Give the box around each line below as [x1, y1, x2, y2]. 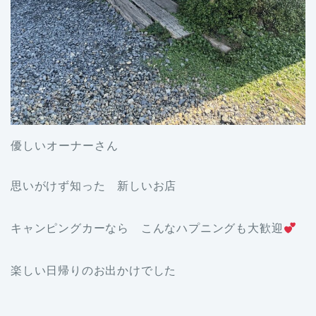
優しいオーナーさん [11, 139, 119, 152]
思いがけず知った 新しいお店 [11, 179, 177, 192]
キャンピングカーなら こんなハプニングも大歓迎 [11, 221, 284, 234]
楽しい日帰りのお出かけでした [11, 264, 177, 276]
